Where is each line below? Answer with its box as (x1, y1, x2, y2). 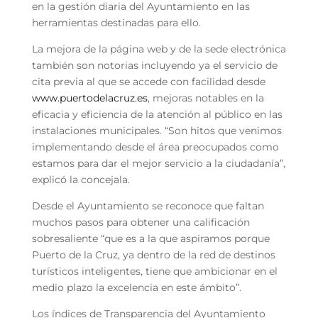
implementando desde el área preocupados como (31, 140, 279, 153)
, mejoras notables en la (147, 91, 264, 104)
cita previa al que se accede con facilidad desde (31, 75, 265, 88)
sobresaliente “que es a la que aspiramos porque (31, 231, 270, 245)
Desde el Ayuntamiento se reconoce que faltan (31, 199, 264, 212)
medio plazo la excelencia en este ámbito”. (31, 280, 241, 294)
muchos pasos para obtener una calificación (31, 215, 250, 229)
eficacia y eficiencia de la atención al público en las (31, 107, 283, 121)
